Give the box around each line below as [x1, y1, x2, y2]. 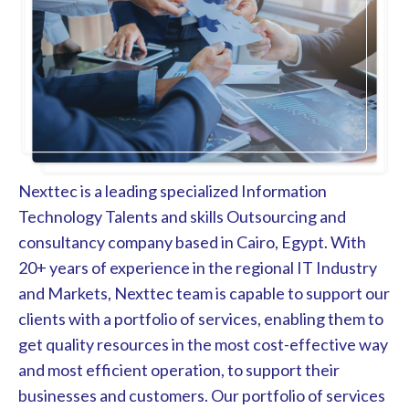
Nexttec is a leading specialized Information [18, 181, 327, 202]
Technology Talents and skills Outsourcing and [18, 206, 346, 227]
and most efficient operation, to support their [18, 360, 340, 381]
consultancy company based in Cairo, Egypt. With [18, 232, 366, 253]
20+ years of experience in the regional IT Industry [18, 257, 377, 278]
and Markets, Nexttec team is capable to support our [18, 283, 390, 304]
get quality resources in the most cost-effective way [18, 334, 388, 355]
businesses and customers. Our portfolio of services [18, 385, 385, 406]
